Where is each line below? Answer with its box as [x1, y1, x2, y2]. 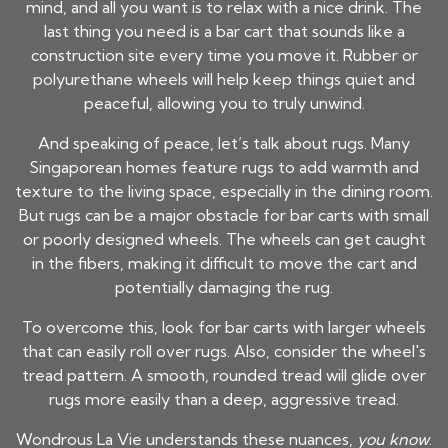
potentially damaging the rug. [115, 277, 333, 298]
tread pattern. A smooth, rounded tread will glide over [22, 365, 426, 386]
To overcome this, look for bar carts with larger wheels [22, 317, 426, 338]
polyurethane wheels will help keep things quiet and [33, 69, 415, 90]
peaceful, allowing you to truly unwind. [83, 93, 365, 114]
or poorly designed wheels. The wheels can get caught [22, 229, 426, 250]
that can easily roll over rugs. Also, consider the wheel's [22, 341, 426, 362]
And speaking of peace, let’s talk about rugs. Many [38, 133, 410, 154]
